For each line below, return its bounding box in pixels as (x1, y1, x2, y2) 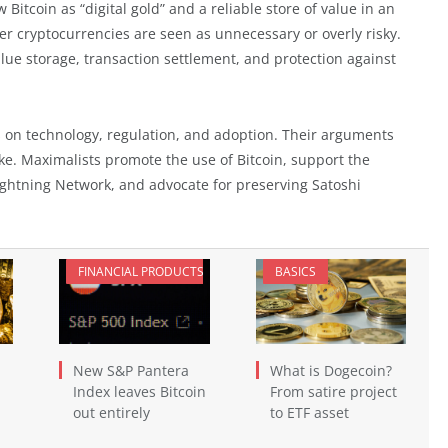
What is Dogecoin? (269, 360, 392, 380)
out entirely (73, 402, 150, 422)
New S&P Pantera (73, 360, 189, 380)
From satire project (269, 381, 397, 401)
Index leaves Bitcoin (73, 381, 206, 401)
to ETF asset (269, 402, 349, 422)
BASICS (274, 262, 316, 280)
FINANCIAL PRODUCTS (78, 262, 204, 280)
